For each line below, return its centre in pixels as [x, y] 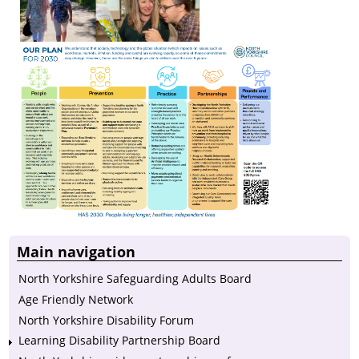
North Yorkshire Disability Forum [106, 320]
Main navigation [76, 252]
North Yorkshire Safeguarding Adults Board [135, 279]
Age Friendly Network [76, 300]
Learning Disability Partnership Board [119, 341]
